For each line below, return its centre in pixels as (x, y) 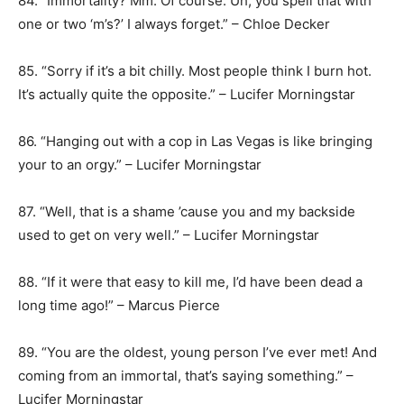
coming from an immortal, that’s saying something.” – (186, 376)
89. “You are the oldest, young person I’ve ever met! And (197, 352)
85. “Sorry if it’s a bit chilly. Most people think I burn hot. (195, 71)
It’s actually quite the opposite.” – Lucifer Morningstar (187, 94)
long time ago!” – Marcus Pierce (119, 305)
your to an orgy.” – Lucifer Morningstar (140, 165)
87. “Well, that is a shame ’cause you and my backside (187, 211)
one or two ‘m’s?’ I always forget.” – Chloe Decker (174, 24)
